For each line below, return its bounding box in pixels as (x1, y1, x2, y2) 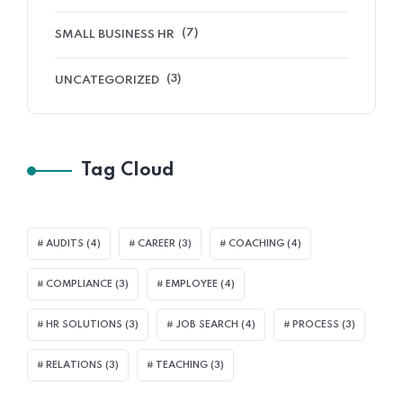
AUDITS (46, 237, 84, 249)
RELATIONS (46, 359, 103, 371)
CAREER (138, 237, 175, 249)
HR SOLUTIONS (46, 318, 122, 330)
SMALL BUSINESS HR (55, 28, 175, 40)
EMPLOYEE (166, 278, 218, 290)
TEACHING (156, 359, 208, 371)
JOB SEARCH (175, 318, 238, 330)
